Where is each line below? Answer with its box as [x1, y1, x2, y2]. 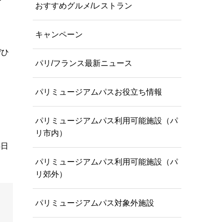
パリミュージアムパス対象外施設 [35, 198, 154, 207]
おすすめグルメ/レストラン [35, 1, 132, 10]
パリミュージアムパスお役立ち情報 [35, 87, 162, 96]
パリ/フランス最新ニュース [35, 58, 132, 67]
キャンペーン [35, 30, 83, 39]
